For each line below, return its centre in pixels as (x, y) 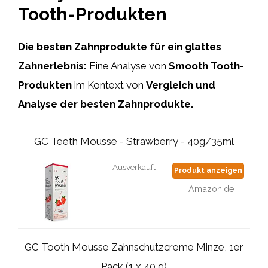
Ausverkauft (134, 167)
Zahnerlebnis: (52, 66)
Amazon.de (211, 189)
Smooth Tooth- (206, 66)
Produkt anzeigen (208, 170)
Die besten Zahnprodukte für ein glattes (120, 46)
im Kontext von (109, 85)
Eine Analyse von (128, 66)
